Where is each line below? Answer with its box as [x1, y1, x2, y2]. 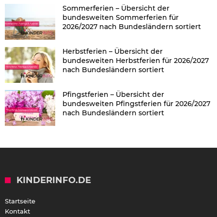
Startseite [5, 197, 35, 205]
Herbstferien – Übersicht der [62, 47, 163, 56]
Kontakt [5, 207, 30, 216]
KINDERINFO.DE [16, 175, 91, 186]
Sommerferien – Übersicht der [62, 4, 170, 13]
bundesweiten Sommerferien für [62, 13, 179, 22]
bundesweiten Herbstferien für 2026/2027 [62, 56, 209, 65]
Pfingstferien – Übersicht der [62, 90, 164, 99]
